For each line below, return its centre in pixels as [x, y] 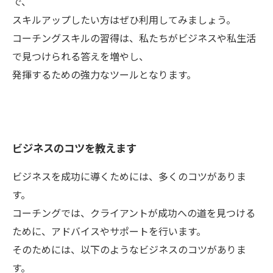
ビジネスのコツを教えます [74, 148]
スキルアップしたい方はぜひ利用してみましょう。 [124, 19]
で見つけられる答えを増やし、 [80, 56]
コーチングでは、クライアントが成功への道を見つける [134, 213]
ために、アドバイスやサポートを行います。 [109, 231]
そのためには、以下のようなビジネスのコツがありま [129, 249]
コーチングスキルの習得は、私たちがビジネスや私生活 [134, 38]
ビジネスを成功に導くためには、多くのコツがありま [129, 176]
